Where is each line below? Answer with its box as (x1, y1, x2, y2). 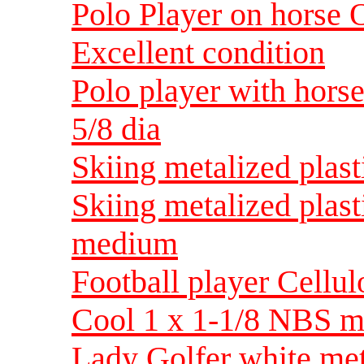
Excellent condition (71, 33, 325, 71)
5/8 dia (71, 110, 161, 147)
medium (71, 224, 178, 262)
